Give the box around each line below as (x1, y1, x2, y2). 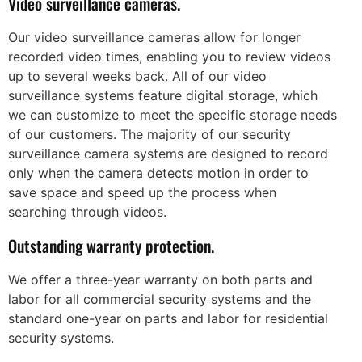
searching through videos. (8, 203, 166, 220)
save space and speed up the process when (8, 183, 276, 200)
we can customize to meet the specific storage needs (8, 106, 337, 123)
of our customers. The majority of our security (8, 125, 291, 142)
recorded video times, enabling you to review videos (8, 48, 330, 65)
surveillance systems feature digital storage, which (8, 86, 318, 103)
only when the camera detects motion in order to (8, 164, 309, 181)
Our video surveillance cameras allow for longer (8, 28, 301, 45)
